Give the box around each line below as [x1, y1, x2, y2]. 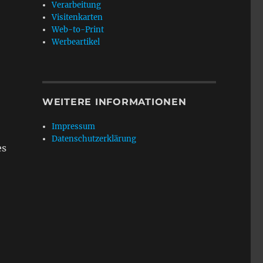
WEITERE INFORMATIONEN [42, 96, 187, 107]
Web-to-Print [52, 25, 104, 35]
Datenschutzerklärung [52, 134, 137, 144]
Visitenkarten [52, 12, 103, 22]
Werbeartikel [52, 37, 100, 47]
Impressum [52, 122, 96, 131]
